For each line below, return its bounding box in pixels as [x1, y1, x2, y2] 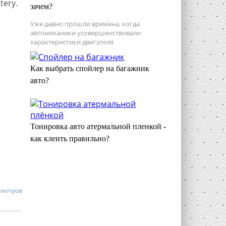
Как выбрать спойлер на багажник [30, 64, 150, 73]
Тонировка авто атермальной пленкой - [30, 122, 166, 131]
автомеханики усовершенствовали [30, 28, 141, 37]
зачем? [30, 2, 53, 11]
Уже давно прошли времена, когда [30, 19, 140, 28]
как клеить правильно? [30, 134, 110, 143]
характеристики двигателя [30, 37, 114, 46]
